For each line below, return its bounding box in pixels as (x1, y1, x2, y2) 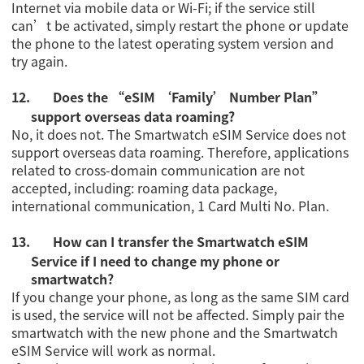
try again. (11, 51, 68, 71)
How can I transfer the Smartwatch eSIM (53, 232, 310, 252)
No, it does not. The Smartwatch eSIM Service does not (11, 124, 347, 145)
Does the (53, 87, 112, 107)
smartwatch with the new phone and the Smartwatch (11, 323, 339, 343)
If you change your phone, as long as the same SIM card (11, 287, 350, 307)
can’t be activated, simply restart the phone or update (11, 15, 349, 36)
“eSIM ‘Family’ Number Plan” (111, 87, 326, 107)
